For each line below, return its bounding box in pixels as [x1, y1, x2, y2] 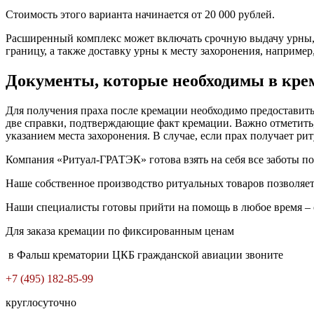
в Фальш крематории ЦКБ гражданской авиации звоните [6, 248, 283, 261]
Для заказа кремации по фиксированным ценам [6, 224, 234, 237]
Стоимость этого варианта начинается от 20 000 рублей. [6, 8, 275, 21]
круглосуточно [6, 296, 76, 308]
